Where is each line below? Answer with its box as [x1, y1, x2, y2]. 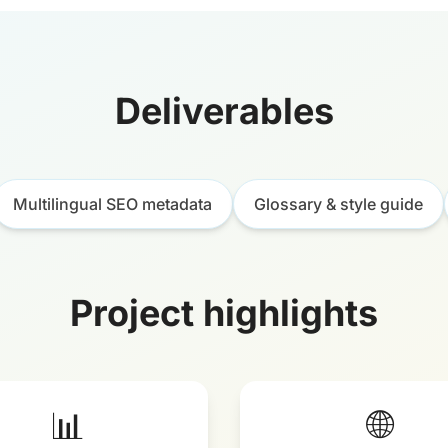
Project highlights [70, 291, 378, 335]
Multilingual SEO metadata [12, 194, 212, 214]
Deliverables [114, 89, 334, 133]
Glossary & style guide [253, 194, 423, 214]
